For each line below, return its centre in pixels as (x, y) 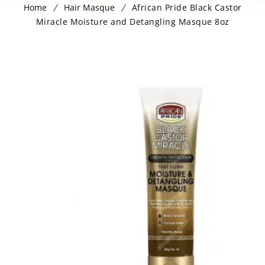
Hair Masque (89, 8)
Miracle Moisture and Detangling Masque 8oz (132, 22)
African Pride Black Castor (187, 8)
